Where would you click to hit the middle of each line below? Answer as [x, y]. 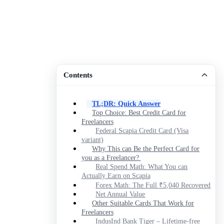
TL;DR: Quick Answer [126, 103]
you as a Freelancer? [111, 157]
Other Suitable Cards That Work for [143, 203]
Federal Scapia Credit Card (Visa [142, 130]
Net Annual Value [120, 194]
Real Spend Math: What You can [142, 166]
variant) [92, 139]
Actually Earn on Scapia [116, 175]
